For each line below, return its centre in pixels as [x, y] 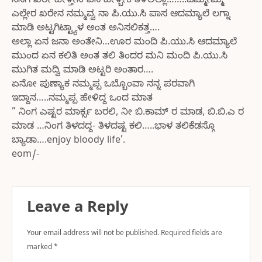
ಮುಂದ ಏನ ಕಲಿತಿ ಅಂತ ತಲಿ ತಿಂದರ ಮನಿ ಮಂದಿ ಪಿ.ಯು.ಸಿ [120, 57]
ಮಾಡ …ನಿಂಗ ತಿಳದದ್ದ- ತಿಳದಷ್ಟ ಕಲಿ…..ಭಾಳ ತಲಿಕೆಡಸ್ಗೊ [113, 127]
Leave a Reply [78, 210]
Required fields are [192, 234]
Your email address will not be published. [93, 234]
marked [40, 248]
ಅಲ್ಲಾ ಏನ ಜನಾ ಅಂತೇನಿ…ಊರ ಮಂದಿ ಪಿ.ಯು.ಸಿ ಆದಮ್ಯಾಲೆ [124, 43]
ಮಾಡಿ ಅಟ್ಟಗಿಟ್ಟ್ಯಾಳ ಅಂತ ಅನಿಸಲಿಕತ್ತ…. [86, 29]
